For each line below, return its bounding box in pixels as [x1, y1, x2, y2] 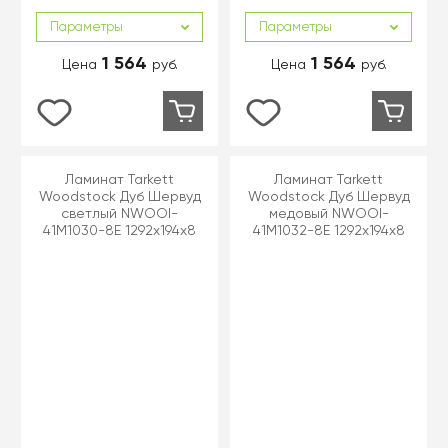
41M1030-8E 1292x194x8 [43, 222, 196, 239]
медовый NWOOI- [268, 205, 389, 222]
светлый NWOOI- [61, 205, 178, 222]
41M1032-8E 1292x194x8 [252, 222, 405, 239]
